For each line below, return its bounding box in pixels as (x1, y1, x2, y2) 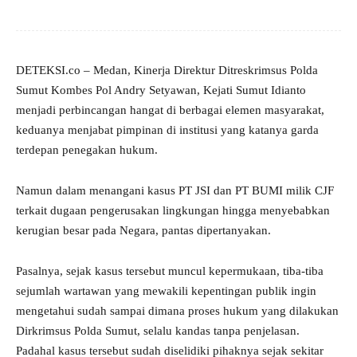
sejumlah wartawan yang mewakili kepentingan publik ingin (16, 284, 316, 298)
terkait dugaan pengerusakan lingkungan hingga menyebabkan (16, 204, 330, 218)
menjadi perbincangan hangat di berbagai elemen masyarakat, (16, 104, 324, 117)
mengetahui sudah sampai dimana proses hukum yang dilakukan (16, 304, 339, 318)
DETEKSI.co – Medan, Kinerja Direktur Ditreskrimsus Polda (16, 64, 318, 77)
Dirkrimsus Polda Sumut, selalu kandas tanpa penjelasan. (16, 324, 300, 338)
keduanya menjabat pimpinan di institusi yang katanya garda (16, 124, 319, 137)
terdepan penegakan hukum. (16, 143, 158, 157)
